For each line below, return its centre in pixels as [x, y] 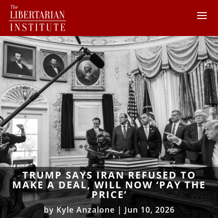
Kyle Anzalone [85, 209]
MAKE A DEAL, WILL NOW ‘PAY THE [109, 184]
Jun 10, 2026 [149, 209]
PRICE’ [109, 194]
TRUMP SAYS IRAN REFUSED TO [109, 175]
